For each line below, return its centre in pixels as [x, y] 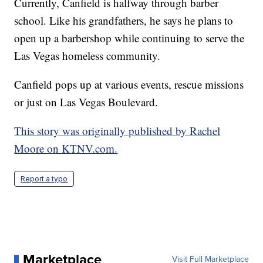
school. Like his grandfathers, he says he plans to [124, 20]
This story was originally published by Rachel [117, 130]
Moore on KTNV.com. [66, 148]
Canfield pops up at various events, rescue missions [129, 84]
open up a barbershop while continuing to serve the [129, 38]
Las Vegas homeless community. [87, 55]
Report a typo [44, 178]
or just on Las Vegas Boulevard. [86, 102]
